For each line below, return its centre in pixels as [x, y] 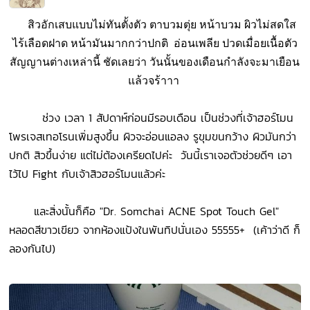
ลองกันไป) [37, 249]
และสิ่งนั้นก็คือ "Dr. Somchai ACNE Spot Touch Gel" [144, 211]
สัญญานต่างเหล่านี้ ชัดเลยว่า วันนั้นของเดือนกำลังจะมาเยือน [155, 62]
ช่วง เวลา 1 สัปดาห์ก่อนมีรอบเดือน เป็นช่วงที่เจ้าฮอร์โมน [152, 118]
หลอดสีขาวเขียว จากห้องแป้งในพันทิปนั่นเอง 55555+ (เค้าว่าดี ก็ [155, 230]
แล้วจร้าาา [155, 81]
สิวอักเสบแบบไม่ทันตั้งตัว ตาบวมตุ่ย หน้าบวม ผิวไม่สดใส [155, 25]
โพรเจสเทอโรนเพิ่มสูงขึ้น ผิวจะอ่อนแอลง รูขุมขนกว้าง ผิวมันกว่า [153, 137]
